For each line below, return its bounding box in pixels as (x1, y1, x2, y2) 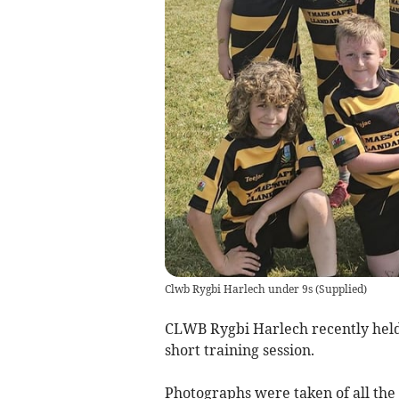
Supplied (318, 281, 363, 296)
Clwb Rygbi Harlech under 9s (164, 281, 313, 296)
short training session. (164, 340, 314, 359)
